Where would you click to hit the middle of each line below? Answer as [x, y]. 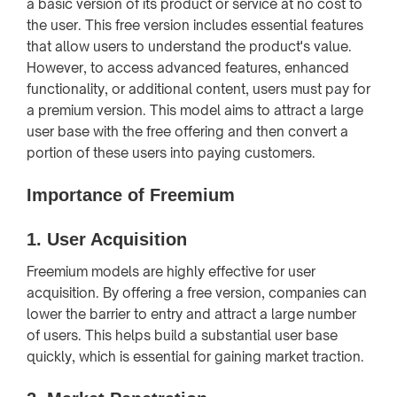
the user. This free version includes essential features [195, 25]
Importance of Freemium [131, 195]
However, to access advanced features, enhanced [188, 67]
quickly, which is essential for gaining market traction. [195, 356]
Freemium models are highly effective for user [171, 271]
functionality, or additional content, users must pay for [198, 89]
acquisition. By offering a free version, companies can [197, 292]
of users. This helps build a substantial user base [182, 335]
